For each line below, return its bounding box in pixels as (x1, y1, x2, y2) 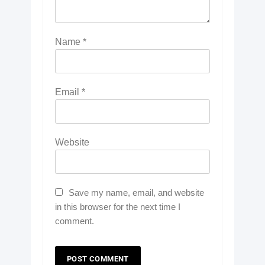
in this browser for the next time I (55, 201, 180, 212)
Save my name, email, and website (69, 187, 204, 198)
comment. (55, 215, 94, 226)
